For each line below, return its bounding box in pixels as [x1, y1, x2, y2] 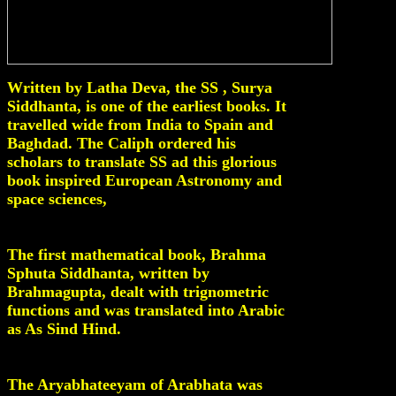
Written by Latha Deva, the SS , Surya [7, 79, 272, 96]
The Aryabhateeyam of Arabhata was [7, 376, 263, 393]
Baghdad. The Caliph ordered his [7, 134, 236, 152]
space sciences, [7, 190, 107, 208]
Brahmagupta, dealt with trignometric [7, 283, 269, 301]
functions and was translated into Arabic [7, 301, 285, 319]
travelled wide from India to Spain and [7, 116, 273, 133]
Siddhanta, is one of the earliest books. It [7, 97, 286, 115]
